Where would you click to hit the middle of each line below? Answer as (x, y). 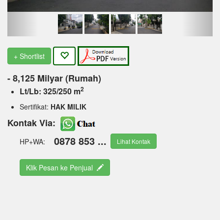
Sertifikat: (35, 106)
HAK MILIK (69, 106)
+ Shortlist (29, 56)
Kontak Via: (33, 123)
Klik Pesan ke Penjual (61, 167)
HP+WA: (33, 141)
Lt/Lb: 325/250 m (50, 91)
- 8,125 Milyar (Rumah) (54, 78)
